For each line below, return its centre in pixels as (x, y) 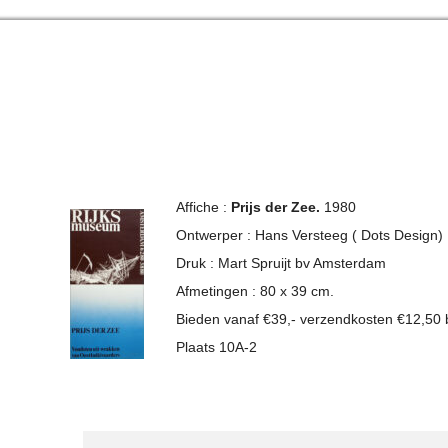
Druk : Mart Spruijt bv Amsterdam (281, 263)
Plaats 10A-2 (217, 347)
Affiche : (204, 207)
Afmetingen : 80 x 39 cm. (255, 291)
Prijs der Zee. (278, 207)
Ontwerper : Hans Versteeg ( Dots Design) (310, 235)
